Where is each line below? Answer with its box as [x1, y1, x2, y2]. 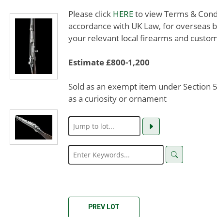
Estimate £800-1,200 [68, 56, 150, 68]
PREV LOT [88, 202, 120, 211]
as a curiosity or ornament [68, 93, 167, 105]
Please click [68, 8, 113, 20]
